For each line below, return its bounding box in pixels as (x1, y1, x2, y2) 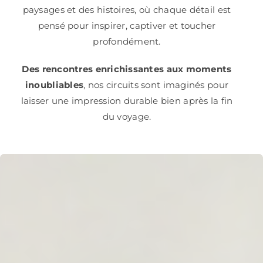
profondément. (93, 36, 161, 48)
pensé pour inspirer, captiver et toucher (38, 20, 216, 32)
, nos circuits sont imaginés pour (83, 79, 229, 91)
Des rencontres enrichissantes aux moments (22, 63, 232, 75)
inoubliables (25, 79, 84, 91)
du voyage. (102, 111, 151, 123)
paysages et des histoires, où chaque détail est (22, 4, 231, 16)
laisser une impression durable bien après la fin (21, 95, 233, 107)
